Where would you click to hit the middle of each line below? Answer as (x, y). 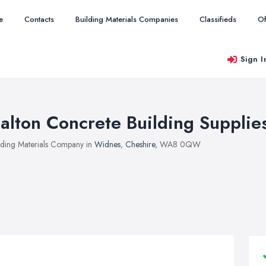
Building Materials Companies (127, 19)
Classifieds (218, 19)
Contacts (39, 19)
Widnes (107, 144)
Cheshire (140, 144)
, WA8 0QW (178, 144)
